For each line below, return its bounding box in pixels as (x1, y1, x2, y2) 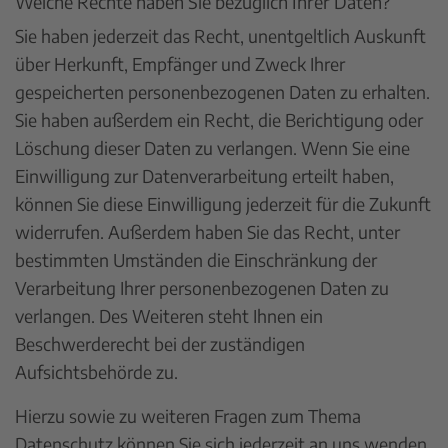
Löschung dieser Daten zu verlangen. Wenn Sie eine (15, 136, 410, 159)
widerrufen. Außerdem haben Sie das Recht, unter (15, 220, 400, 243)
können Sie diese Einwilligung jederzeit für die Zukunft (15, 192, 431, 215)
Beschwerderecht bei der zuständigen (15, 332, 305, 355)
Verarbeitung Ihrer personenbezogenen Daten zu (15, 276, 389, 299)
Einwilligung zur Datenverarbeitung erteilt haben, (15, 164, 394, 187)
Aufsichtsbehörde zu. (15, 360, 178, 383)
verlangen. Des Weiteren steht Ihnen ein (15, 304, 323, 327)
